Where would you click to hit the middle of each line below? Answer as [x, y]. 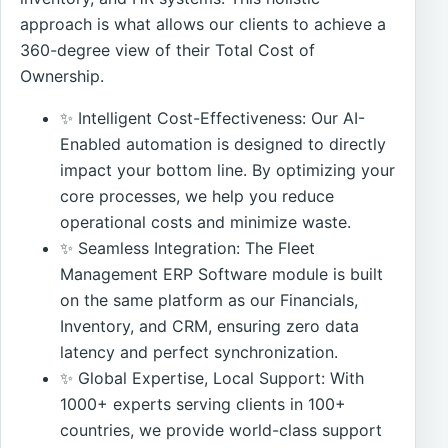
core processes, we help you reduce [197, 196]
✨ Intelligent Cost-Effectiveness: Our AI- [213, 118]
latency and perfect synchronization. [199, 352]
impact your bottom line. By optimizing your [228, 170]
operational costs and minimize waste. [206, 222]
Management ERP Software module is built [222, 274]
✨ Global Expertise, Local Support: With [212, 378]
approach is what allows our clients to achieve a [203, 24]
